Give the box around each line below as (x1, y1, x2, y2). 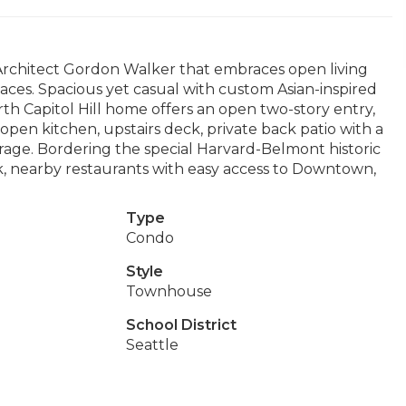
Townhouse (125, 283, 212, 300)
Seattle (125, 336, 179, 353)
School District (125, 316, 237, 333)
